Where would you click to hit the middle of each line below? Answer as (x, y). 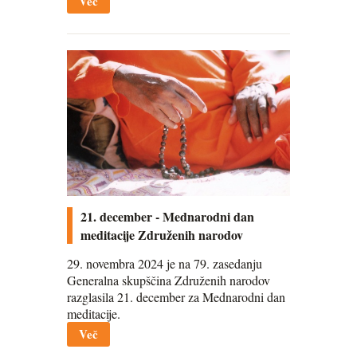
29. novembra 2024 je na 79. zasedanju (165, 263)
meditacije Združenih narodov (162, 235)
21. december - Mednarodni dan (167, 217)
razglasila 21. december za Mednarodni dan (176, 296)
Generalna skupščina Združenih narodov (169, 280)
